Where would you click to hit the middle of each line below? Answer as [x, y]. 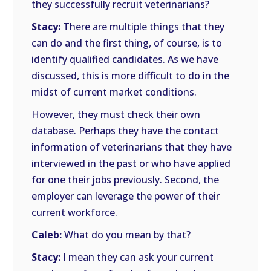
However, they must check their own [116, 114]
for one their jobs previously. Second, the [126, 180]
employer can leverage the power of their [126, 196]
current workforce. [75, 212]
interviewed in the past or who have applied [131, 163]
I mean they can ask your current [137, 257]
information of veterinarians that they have [132, 147]
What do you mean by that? [126, 235]
